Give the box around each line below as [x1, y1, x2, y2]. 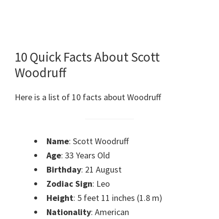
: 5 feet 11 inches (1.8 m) [73, 192, 162, 203]
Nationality [46, 206, 91, 218]
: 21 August [81, 163, 122, 175]
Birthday [46, 163, 81, 175]
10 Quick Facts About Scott [15, 48, 160, 66]
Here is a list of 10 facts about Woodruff [15, 91, 161, 103]
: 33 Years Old [61, 149, 110, 161]
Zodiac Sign [46, 177, 92, 189]
